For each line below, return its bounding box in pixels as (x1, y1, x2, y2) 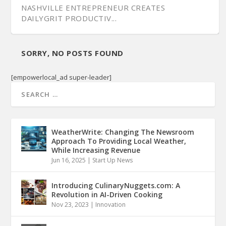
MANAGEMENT (21, 176, 77, 187)
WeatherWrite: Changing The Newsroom (51, 127, 195, 137)
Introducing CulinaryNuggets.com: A (51, 180, 181, 190)
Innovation (95, 200, 126, 209)
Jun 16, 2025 (51, 155, 86, 164)
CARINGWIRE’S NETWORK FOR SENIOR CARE (21, 165, 191, 176)
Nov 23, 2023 (51, 200, 89, 209)
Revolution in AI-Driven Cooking (51, 189, 163, 199)
